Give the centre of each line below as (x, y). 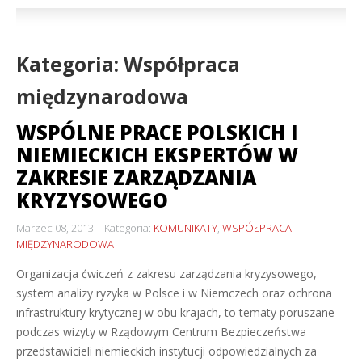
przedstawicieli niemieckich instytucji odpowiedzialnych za (166, 351)
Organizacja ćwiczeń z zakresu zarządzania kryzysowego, (166, 274)
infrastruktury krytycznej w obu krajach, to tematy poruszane (175, 312)
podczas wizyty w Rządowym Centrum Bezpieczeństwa (161, 332)
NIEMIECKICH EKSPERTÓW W (157, 155)
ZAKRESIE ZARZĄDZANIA (136, 177)
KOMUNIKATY (185, 228)
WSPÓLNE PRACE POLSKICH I (157, 132)
